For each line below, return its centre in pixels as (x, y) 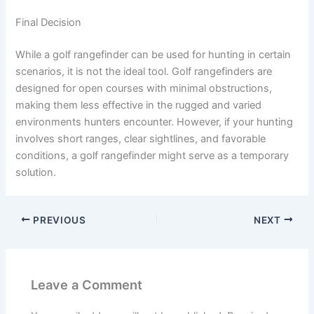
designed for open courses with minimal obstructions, (144, 88)
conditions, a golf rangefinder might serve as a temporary (152, 155)
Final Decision (49, 22)
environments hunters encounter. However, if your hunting (155, 122)
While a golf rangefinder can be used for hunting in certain (153, 54)
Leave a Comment (87, 284)
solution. (36, 172)
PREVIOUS (58, 220)
